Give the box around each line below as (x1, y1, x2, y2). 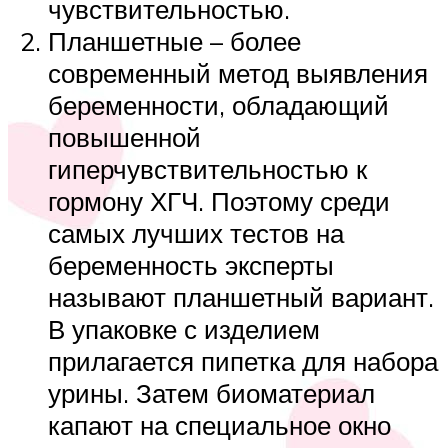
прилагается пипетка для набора (48, 345, 438, 378)
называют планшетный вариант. (48, 281, 434, 314)
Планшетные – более (48, 25, 301, 58)
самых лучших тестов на (48, 217, 344, 250)
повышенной (48, 121, 201, 154)
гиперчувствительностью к (48, 153, 367, 186)
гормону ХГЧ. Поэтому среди (48, 185, 390, 218)
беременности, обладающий (48, 89, 389, 122)
